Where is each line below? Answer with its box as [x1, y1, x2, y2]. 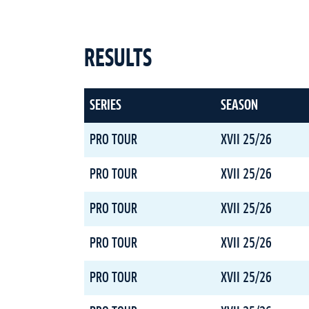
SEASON [221, 99, 258, 112]
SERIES [90, 99, 121, 112]
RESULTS [84, 48, 152, 71]
